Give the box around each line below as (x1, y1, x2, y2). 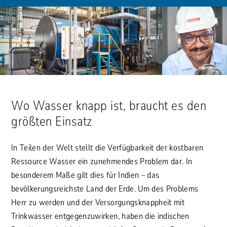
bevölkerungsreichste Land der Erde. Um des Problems (11, 182, 199, 195)
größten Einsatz (11, 112, 92, 130)
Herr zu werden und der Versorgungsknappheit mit (11, 196, 184, 208)
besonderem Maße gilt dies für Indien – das (11, 169, 160, 181)
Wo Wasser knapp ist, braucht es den (11, 96, 207, 115)
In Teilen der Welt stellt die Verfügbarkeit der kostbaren (11, 141, 204, 154)
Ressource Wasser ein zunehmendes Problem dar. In (11, 155, 193, 167)
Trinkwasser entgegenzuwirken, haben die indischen (11, 210, 190, 222)
